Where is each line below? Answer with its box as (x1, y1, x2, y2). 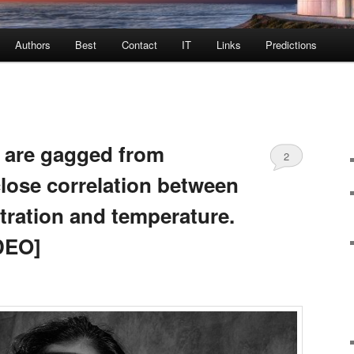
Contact (121, 36, 157, 52)
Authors (14, 36, 51, 52)
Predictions (265, 36, 318, 52)
